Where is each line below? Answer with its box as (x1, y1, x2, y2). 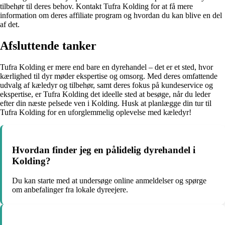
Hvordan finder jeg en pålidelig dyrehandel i (12, 144, 195, 155)
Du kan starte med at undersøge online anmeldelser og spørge (12, 176, 206, 185)
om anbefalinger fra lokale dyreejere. (12, 185, 128, 194)
